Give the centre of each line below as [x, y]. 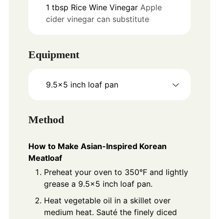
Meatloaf [45, 158]
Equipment [54, 54]
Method [46, 119]
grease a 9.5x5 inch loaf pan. [98, 184]
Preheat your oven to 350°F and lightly [116, 172]
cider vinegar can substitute [97, 19]
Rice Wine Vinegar [104, 8]
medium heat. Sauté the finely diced [110, 212]
